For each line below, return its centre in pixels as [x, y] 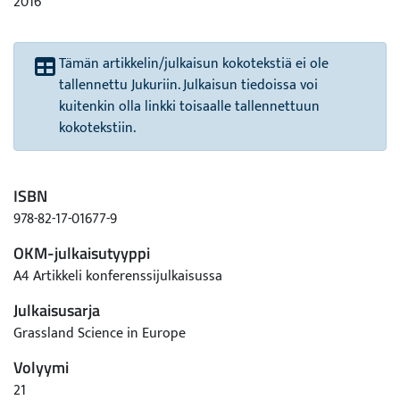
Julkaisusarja [57, 310]
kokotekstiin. [97, 128]
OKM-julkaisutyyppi [82, 253]
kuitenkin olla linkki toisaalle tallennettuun [189, 107]
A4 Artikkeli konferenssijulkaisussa [118, 276]
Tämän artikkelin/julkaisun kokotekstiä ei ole [194, 64]
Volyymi [41, 367]
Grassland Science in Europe [100, 333]
